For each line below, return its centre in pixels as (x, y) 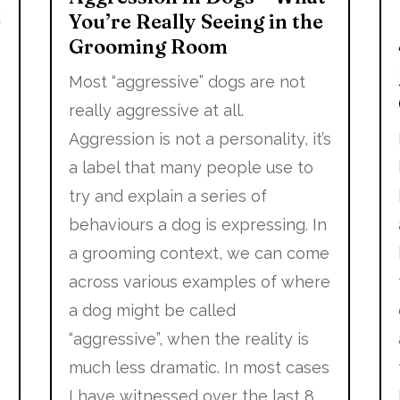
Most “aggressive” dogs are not (187, 82)
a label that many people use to (191, 168)
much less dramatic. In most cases (199, 368)
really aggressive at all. (156, 111)
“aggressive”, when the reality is (188, 339)
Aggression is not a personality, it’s (200, 139)
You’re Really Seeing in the (196, 22)
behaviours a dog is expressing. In (197, 225)
